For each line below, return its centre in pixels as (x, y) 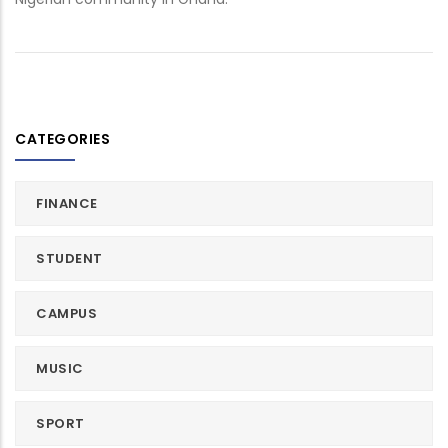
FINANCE (67, 204)
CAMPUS (66, 314)
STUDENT (69, 259)
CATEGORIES (62, 139)
